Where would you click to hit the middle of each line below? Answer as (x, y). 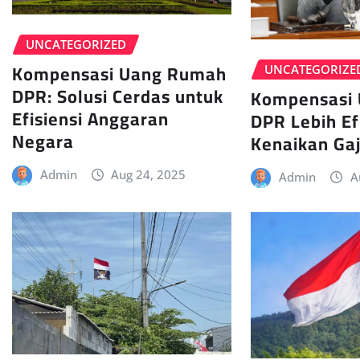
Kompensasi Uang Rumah (119, 74)
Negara (43, 141)
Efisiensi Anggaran (90, 119)
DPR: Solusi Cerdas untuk (118, 96)
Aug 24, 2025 (149, 174)
